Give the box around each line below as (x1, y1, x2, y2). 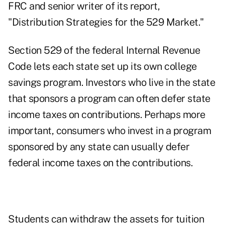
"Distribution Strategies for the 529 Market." (8, 16, 204, 29)
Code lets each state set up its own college (8, 60, 197, 73)
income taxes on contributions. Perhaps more (8, 108, 205, 121)
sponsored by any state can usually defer (8, 141, 189, 153)
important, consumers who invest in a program (8, 125, 211, 137)
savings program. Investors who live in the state (8, 76, 215, 89)
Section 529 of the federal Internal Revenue (8, 44, 200, 57)
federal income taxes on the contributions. (8, 157, 192, 169)
